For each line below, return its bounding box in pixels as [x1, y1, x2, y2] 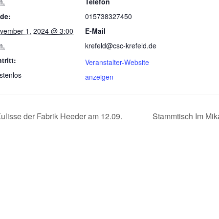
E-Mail [85, 25, 106, 36]
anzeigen [85, 71, 113, 82]
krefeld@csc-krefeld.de [85, 40, 156, 50]
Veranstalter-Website [85, 57, 149, 67]
